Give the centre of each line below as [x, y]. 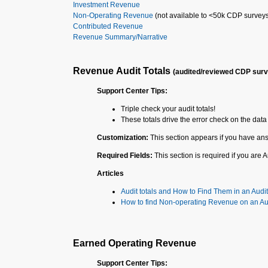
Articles [110, 173]
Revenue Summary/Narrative [120, 37]
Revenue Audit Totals [123, 71]
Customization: [124, 138]
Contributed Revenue [108, 26]
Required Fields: [125, 156]
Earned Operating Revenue [135, 243]
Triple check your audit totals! [168, 109]
